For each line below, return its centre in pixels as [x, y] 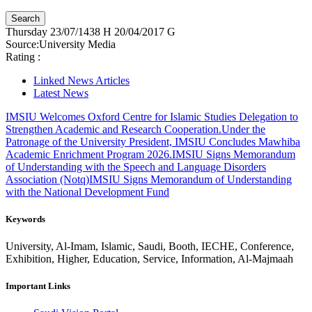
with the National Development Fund [87, 192]
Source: [22, 44]
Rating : [23, 56]
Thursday [26, 31]
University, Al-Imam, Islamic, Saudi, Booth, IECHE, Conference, [150, 246]
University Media [77, 44]
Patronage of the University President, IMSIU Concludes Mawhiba [153, 141]
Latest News [61, 93]
